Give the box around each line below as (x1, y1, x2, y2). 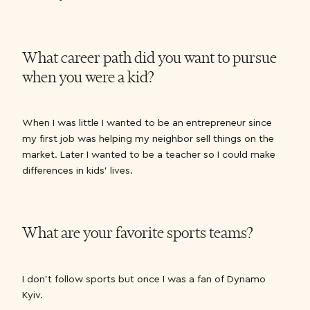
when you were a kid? (22, 66, 154, 86)
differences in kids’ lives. (22, 163, 133, 177)
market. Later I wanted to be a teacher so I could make (22, 147, 275, 161)
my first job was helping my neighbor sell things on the (22, 131, 274, 145)
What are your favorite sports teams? (22, 222, 253, 242)
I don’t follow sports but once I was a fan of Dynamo (22, 271, 266, 285)
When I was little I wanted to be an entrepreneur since (22, 116, 272, 129)
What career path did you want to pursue (22, 47, 277, 67)
